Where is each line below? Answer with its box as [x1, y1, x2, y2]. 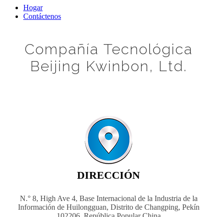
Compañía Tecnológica [24, 40, 193, 58]
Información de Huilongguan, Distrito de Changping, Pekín [17, 202, 200, 211]
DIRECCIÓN [77, 169, 140, 181]
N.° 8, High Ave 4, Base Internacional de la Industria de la [19, 194, 198, 202]
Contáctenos [23, 12, 61, 20]
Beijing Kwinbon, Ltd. [30, 57, 187, 75]
